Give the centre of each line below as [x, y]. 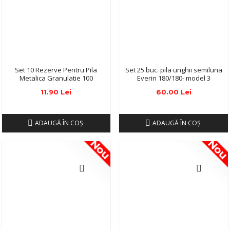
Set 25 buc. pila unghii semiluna [174, 70]
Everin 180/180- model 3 [174, 78]
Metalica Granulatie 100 [56, 78]
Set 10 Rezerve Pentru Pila [56, 70]
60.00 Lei [174, 92]
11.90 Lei [56, 92]
